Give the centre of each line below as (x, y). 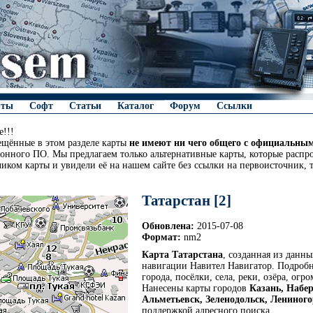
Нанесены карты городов (196, 288)
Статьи (85, 106)
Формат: (161, 238)
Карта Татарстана (182, 254)
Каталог (136, 106)
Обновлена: (168, 226)
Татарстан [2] (187, 201)
